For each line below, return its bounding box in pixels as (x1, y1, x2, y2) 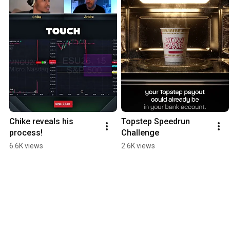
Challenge (121, 128, 159, 138)
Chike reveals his (9, 117, 73, 127)
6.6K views (9, 142, 43, 150)
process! (9, 128, 43, 138)
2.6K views (121, 142, 155, 150)
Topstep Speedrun (121, 117, 190, 127)
